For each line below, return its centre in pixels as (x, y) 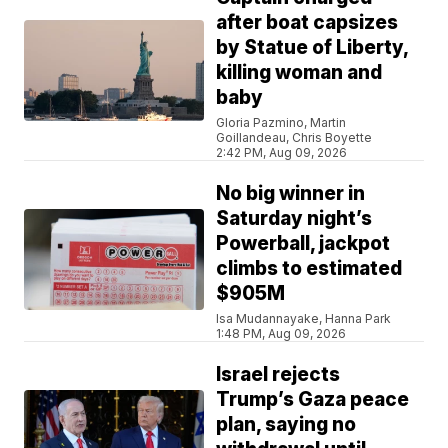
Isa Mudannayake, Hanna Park (304, 319)
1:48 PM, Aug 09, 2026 (281, 334)
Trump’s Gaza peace (313, 400)
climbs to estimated (309, 269)
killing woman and (299, 73)
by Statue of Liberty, (313, 48)
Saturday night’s (294, 219)
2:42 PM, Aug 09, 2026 (282, 153)
